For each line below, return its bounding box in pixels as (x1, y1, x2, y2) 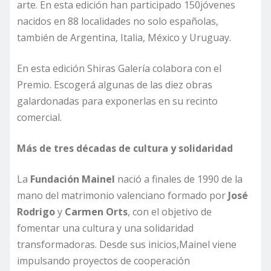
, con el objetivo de (128, 204, 212, 218)
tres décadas (54, 141, 116, 155)
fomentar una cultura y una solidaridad (17, 221, 194, 235)
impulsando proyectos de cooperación (17, 253, 190, 267)
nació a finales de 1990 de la (115, 172, 243, 186)
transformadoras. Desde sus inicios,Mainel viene (17, 237, 237, 251)
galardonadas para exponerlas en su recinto (17, 94, 218, 108)
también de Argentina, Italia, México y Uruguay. (17, 30, 238, 44)
